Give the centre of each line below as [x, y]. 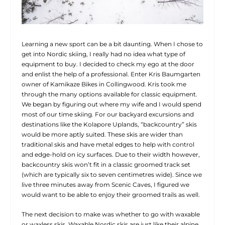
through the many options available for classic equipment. [109, 94]
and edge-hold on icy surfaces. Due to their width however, [110, 154]
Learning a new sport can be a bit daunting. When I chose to [112, 44]
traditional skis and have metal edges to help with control [108, 144]
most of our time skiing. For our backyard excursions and [107, 114]
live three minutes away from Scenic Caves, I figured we [105, 184]
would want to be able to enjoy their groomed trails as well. [110, 194]
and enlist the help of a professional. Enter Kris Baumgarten [111, 74]
